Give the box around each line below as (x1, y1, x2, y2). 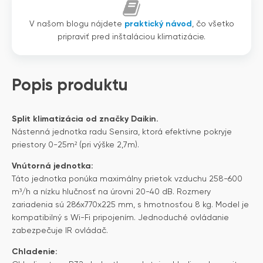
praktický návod (124, 19, 192, 28)
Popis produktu (12, 77, 128, 94)
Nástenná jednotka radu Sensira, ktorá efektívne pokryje (12, 127, 232, 136)
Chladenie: (12, 247, 58, 256)
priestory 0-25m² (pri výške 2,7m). (12, 140, 139, 149)
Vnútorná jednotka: (12, 161, 93, 170)
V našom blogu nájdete (29, 19, 124, 28)
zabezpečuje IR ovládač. (12, 226, 108, 235)
